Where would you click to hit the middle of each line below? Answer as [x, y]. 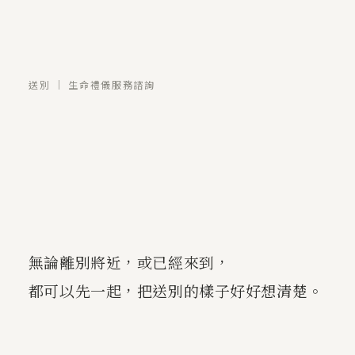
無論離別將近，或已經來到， [129, 262]
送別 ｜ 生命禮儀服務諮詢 [92, 84]
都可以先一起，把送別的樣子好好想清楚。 [176, 291]
